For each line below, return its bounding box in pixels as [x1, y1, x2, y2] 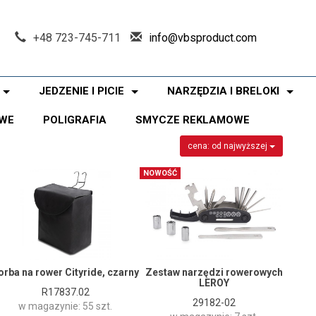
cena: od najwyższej [188, 141, 269, 152]
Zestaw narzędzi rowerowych [145, 267, 283, 279]
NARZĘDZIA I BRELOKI [167, 85, 279, 97]
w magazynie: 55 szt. [18, 300, 112, 312]
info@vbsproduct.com [149, 30, 257, 44]
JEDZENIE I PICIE [39, 85, 124, 97]
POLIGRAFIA [43, 114, 107, 126]
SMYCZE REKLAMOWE [135, 114, 250, 126]
